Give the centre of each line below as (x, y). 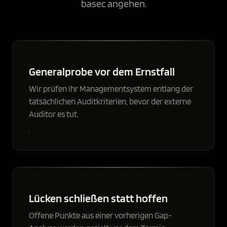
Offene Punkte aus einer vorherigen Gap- (100, 215)
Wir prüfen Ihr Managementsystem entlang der (111, 88)
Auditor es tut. (54, 114)
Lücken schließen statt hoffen (98, 198)
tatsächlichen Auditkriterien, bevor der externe (110, 101)
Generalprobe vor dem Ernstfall (102, 71)
